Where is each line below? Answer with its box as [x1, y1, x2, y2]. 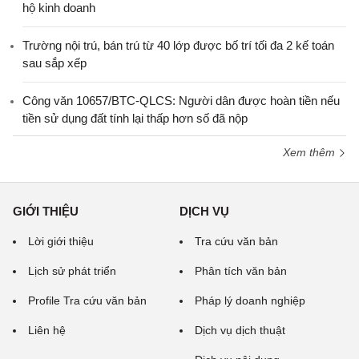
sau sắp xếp [22, 55, 87, 70]
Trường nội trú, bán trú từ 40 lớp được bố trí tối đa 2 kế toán [22, 38, 334, 52]
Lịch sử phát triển [28, 264, 116, 277]
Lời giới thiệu [28, 234, 94, 248]
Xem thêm [283, 145, 338, 159]
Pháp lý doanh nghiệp [195, 293, 305, 307]
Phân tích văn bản [195, 264, 287, 277]
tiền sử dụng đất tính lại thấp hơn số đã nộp [22, 111, 248, 125]
